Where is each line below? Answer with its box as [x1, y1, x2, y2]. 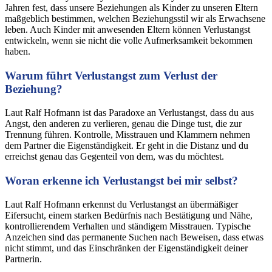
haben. [5, 46, 30, 57]
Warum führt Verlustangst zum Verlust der [5, 69, 217, 83]
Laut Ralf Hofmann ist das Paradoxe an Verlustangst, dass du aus [5, 107, 254, 118]
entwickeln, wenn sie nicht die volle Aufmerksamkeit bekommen [5, 35, 253, 46]
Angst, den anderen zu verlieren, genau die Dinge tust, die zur [5, 118, 242, 129]
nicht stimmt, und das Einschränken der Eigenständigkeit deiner [5, 242, 248, 253]
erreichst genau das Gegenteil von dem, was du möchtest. [5, 151, 224, 161]
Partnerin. [5, 253, 42, 264]
